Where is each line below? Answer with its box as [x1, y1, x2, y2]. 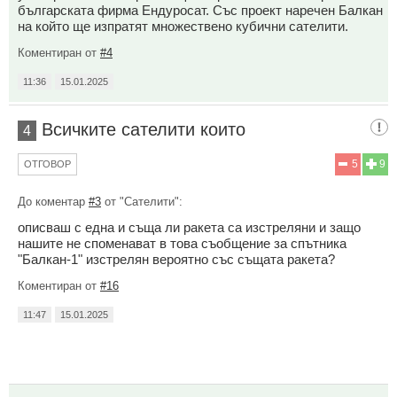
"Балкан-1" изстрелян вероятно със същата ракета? [18, 251, 335, 267]
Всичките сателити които [42, 119, 245, 139]
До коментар [18, 194, 89, 208]
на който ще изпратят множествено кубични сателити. [18, 18, 348, 34]
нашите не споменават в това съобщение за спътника [18, 235, 346, 251]
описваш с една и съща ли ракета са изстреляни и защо [18, 219, 361, 235]
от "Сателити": [101, 194, 183, 208]
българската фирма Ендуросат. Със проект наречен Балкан [18, 2, 383, 18]
